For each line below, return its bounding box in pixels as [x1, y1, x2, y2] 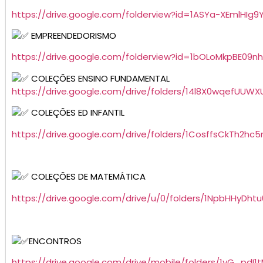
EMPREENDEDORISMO [29, 29, 116, 42]
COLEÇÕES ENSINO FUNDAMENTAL [29, 72, 170, 85]
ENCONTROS [29, 234, 82, 247]
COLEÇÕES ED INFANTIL [29, 106, 124, 119]
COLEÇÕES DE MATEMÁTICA [29, 170, 146, 183]
